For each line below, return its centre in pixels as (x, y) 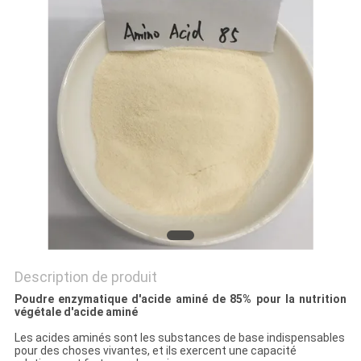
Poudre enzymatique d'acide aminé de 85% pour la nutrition (180, 299)
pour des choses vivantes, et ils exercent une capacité (155, 351)
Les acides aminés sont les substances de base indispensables (179, 338)
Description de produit (85, 277)
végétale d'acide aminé (76, 312)
